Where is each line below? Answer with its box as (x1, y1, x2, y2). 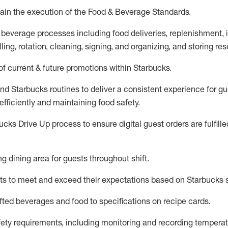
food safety (96, 97, 138, 107)
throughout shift (90, 153, 147, 163)
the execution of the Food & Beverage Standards (11, 7, 189, 17)
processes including (37, 28, 110, 38)
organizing (129, 41, 168, 51)
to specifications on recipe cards (90, 196, 208, 206)
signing (85, 41, 111, 51)
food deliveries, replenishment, (110, 28, 224, 38)
